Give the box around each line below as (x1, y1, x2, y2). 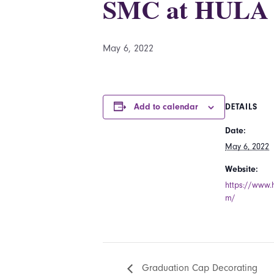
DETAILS (225, 102, 257, 112)
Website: (225, 164, 258, 174)
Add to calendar (134, 102, 198, 112)
